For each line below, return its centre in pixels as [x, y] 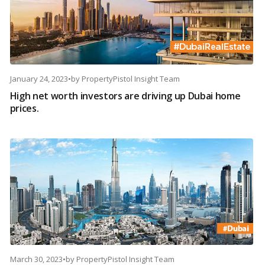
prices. [24, 109]
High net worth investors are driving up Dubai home [125, 96]
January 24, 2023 [39, 79]
